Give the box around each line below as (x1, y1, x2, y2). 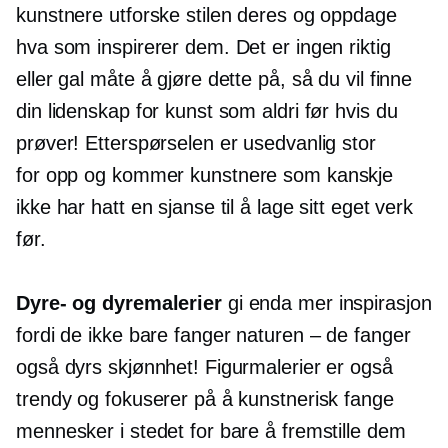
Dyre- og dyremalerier (16, 292, 222, 315)
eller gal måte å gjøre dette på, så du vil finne (16, 68, 413, 91)
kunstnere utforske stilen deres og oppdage (16, 4, 397, 27)
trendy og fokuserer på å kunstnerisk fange (16, 388, 394, 411)
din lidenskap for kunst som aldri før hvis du (16, 100, 398, 123)
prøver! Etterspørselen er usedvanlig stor (16, 132, 376, 155)
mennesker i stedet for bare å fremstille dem (16, 420, 406, 443)
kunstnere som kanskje (184, 164, 394, 187)
